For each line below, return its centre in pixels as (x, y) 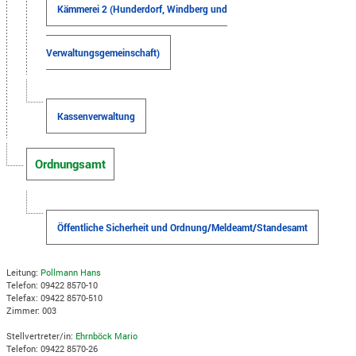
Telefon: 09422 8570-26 (52, 348)
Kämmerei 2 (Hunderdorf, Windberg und (143, 8)
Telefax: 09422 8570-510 (55, 297)
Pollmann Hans (71, 272)
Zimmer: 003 (32, 310)
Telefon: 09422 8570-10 (52, 284)
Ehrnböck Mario (107, 335)
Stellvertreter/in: (41, 335)
